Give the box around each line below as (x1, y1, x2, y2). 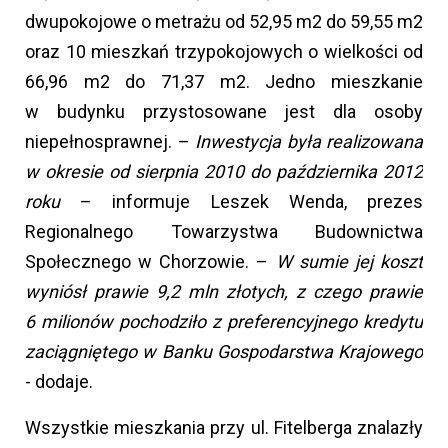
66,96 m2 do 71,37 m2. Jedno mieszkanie (25, 71, 423, 93)
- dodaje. (25, 371, 93, 393)
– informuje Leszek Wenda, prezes (80, 191, 424, 213)
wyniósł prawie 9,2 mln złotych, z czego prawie (25, 281, 423, 303)
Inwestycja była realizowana (195, 131, 423, 153)
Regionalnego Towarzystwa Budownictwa (25, 221, 423, 243)
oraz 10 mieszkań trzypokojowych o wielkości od (25, 41, 423, 63)
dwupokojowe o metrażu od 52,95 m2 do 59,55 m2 (25, 11, 423, 33)
